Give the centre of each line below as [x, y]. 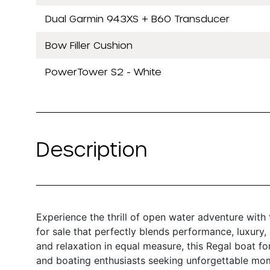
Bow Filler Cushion [89, 45]
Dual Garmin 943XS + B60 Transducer [137, 18]
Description [92, 149]
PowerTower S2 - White [103, 71]
